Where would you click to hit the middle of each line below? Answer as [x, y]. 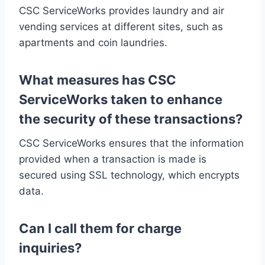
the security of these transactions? [131, 119]
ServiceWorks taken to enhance [121, 99]
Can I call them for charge [100, 228]
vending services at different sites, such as [121, 26]
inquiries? [50, 248]
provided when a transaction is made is [113, 159]
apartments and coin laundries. [93, 42]
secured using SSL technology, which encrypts [129, 175]
